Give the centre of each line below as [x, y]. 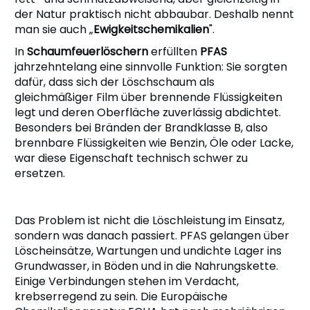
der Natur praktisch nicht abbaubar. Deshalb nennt [154, 14]
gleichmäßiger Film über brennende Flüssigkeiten [148, 97]
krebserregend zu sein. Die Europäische [121, 296]
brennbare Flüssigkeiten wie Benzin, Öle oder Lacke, [154, 143]
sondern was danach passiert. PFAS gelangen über [152, 235]
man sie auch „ [54, 29]
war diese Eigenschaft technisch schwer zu [131, 158]
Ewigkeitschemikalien [151, 29]
